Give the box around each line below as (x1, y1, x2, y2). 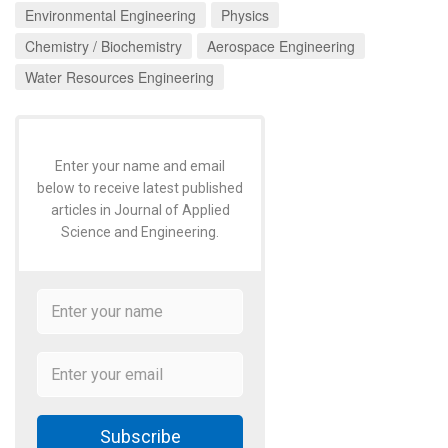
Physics (221, 4, 269, 25)
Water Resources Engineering (25, 66, 214, 87)
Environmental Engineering (25, 4, 196, 25)
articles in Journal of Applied (50, 202, 230, 219)
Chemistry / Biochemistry (25, 35, 182, 56)
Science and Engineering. (61, 224, 219, 241)
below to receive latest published (37, 180, 243, 197)
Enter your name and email (55, 158, 225, 175)
